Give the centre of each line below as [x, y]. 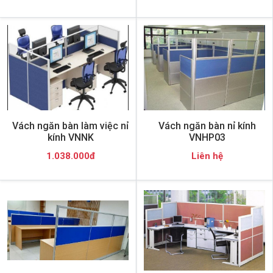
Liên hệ [207, 156]
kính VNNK [70, 137]
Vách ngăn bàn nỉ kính [207, 126]
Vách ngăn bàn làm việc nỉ [70, 126]
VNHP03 [207, 137]
